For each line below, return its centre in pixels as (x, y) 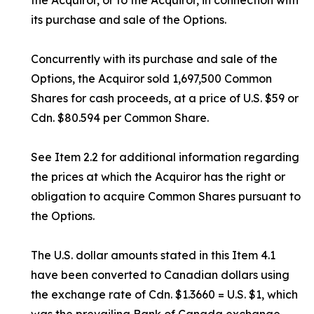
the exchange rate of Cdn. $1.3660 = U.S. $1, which (164, 294)
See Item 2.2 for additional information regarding (165, 157)
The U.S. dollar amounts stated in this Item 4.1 (153, 255)
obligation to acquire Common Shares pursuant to (166, 196)
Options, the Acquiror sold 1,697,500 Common (151, 78)
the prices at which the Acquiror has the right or (158, 177)
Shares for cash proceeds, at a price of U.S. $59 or (165, 98)
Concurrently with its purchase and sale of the (154, 59)
